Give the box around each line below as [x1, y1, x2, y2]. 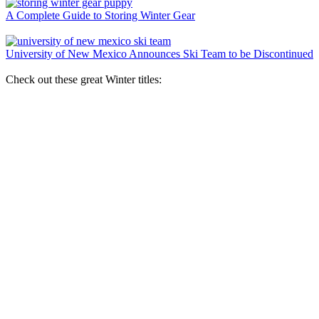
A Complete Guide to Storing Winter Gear [6, 9, 195, 21]
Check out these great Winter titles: [6, 73, 162, 85]
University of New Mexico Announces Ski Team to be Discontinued [6, 47, 313, 60]
